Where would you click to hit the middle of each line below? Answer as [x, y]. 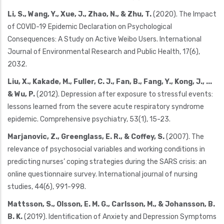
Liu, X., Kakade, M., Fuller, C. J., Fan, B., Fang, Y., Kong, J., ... [110, 81]
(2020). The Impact [184, 14]
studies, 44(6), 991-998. [47, 186]
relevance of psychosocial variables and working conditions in [106, 149]
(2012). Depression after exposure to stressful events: [124, 94]
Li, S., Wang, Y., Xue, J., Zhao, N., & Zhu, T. [79, 14]
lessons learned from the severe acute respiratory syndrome [106, 106]
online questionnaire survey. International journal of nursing [102, 174]
